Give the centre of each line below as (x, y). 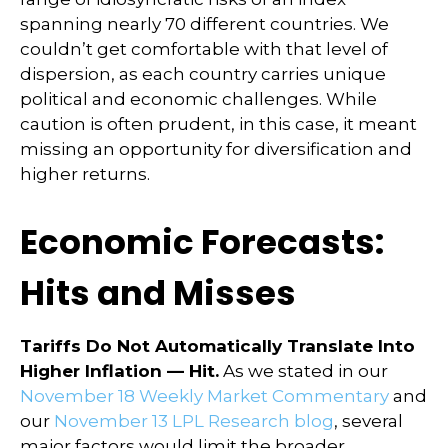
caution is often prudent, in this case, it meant (218, 123)
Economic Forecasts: (202, 241)
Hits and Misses (158, 292)
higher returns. (85, 173)
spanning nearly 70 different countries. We (204, 23)
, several (368, 420)
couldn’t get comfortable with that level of (204, 48)
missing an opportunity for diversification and (216, 148)
